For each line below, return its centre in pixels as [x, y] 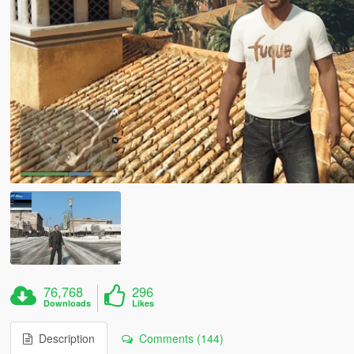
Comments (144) [178, 339]
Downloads [68, 303]
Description [63, 339]
